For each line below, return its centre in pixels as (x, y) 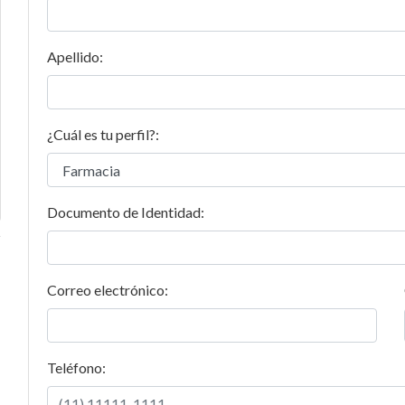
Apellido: (75, 57)
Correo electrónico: (107, 290)
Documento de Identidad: (125, 212)
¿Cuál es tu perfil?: (103, 134)
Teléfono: (76, 367)
